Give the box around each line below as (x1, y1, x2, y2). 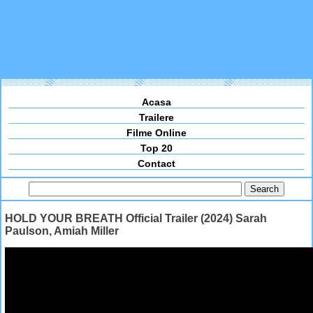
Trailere (139, 112, 174, 124)
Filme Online (126, 127, 187, 139)
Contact (138, 158, 175, 170)
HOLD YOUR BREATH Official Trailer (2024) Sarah (5, 212, 267, 224)
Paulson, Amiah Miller (5, 224, 119, 237)
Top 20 (140, 143, 173, 154)
